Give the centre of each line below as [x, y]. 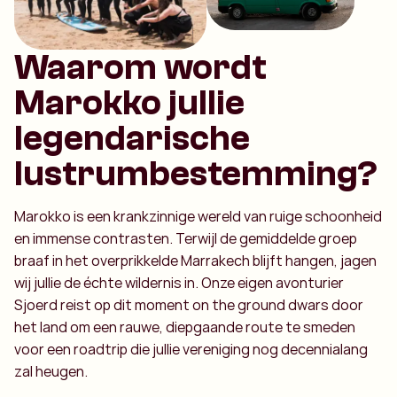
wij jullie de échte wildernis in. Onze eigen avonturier [179, 282]
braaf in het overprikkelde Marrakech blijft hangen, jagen [195, 260]
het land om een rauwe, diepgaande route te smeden [185, 327]
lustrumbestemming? [196, 173]
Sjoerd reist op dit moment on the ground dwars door [189, 304]
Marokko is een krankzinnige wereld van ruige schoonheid [198, 216]
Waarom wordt [140, 67]
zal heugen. [51, 371]
